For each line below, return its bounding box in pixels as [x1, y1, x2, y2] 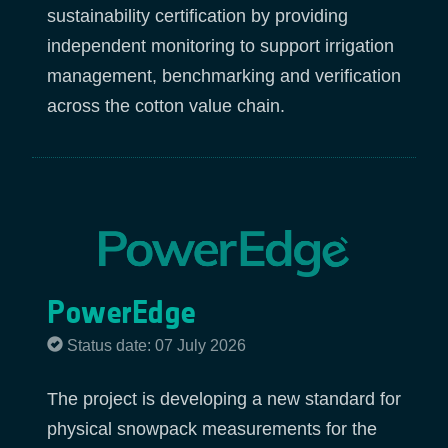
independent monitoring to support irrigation [47, 35, 394, 56]
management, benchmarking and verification [47, 65, 401, 86]
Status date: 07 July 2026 [67, 337, 246, 355]
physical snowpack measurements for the [47, 418, 377, 439]
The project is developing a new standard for [47, 388, 401, 409]
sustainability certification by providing [47, 5, 348, 26]
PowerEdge [47, 293, 196, 332]
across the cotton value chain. [47, 95, 285, 116]
